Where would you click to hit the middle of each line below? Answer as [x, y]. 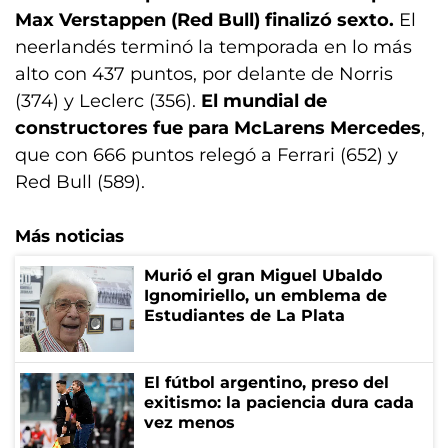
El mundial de [264, 101]
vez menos [189, 423]
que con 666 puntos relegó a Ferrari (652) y [206, 155]
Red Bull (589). [80, 182]
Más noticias [69, 236]
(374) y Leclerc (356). [108, 101]
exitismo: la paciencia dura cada [279, 403]
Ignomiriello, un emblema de [265, 296]
